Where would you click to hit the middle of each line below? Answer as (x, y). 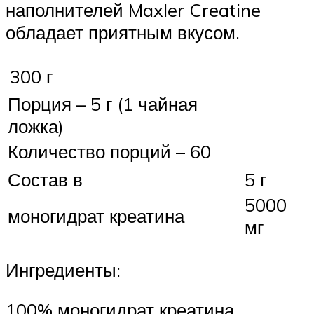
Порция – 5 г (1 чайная (103, 104)
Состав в (45, 180)
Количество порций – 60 (109, 152)
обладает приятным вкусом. (123, 32)
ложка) (36, 127)
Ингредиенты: (63, 269)
